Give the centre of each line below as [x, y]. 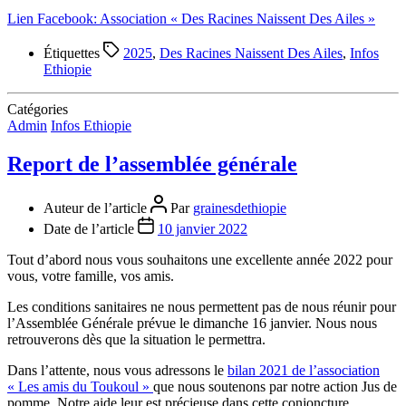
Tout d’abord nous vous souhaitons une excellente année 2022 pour [200, 259]
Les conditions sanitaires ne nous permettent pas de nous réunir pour [202, 306]
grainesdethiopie [240, 208]
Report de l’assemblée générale [152, 164]
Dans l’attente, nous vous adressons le [117, 370]
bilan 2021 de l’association [304, 370]
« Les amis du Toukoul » [80, 386]
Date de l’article [91, 228]
